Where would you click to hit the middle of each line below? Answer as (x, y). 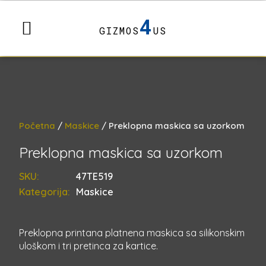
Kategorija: (45, 192)
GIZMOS (119, 30)
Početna (37, 126)
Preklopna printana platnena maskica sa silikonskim (132, 233)
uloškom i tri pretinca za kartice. (88, 246)
